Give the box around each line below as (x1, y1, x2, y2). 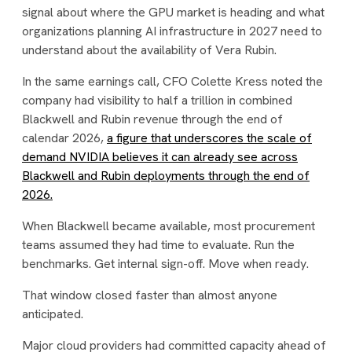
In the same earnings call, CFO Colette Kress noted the (22, 73, 323, 90)
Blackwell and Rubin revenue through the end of (22, 111, 283, 127)
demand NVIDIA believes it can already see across (22, 148, 298, 165)
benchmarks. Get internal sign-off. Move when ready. (22, 255, 309, 272)
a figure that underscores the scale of (107, 130, 312, 146)
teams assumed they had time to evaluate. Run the (22, 236, 295, 253)
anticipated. (22, 306, 83, 322)
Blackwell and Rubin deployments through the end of (22, 167, 310, 184)
